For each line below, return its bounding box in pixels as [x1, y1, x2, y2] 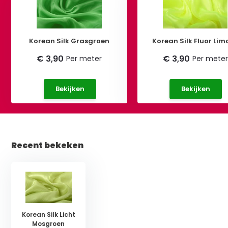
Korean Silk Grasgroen [29, 36, 110, 46]
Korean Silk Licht [21, 210, 75, 219]
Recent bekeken [11, 139, 84, 151]
